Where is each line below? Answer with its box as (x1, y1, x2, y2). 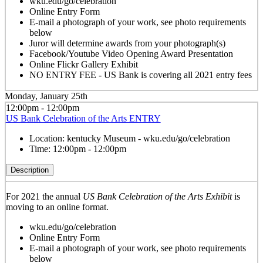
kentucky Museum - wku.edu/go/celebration (66, 133, 230, 143)
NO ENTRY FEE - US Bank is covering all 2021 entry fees (29, 70, 252, 80)
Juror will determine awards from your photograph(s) (29, 38, 225, 49)
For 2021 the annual (5, 191, 83, 201)
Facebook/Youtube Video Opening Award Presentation (29, 49, 233, 59)
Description (10, 165, 49, 174)
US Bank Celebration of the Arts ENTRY (5, 113, 161, 123)
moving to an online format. (5, 201, 109, 212)
